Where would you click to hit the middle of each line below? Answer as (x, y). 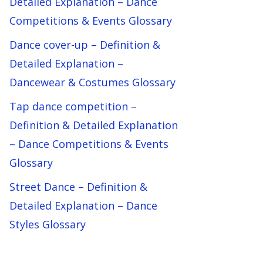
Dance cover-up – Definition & (85, 45)
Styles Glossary (48, 224)
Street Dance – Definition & (78, 187)
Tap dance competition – (73, 106)
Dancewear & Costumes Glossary (92, 82)
